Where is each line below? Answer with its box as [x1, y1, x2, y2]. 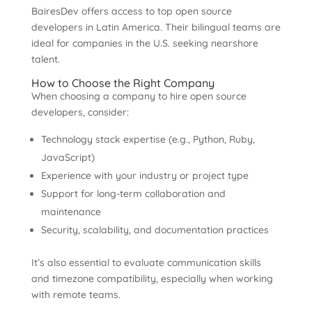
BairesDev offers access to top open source [31, 5, 232, 17]
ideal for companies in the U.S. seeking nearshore [31, 37, 258, 49]
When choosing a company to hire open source [31, 90, 247, 102]
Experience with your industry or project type [40, 169, 249, 182]
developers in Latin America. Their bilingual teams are [31, 21, 281, 33]
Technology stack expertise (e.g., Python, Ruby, [40, 133, 255, 146]
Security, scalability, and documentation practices [40, 224, 269, 236]
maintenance [40, 205, 101, 218]
